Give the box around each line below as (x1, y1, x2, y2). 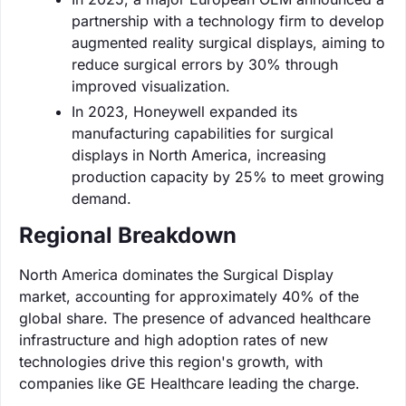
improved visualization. (72, 76, 230, 95)
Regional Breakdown (19, 221, 237, 248)
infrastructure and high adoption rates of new (19, 330, 328, 349)
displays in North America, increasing (72, 145, 326, 164)
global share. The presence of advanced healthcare (19, 308, 371, 327)
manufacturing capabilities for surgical (72, 123, 333, 142)
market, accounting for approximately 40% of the (19, 286, 359, 305)
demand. (72, 188, 131, 208)
